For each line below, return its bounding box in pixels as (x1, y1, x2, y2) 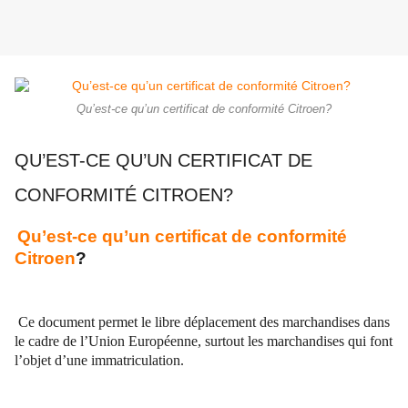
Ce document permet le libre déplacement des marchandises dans (15, 314, 390, 331)
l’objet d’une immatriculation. (15, 352, 184, 369)
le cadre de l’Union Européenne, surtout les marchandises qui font (15, 333, 393, 350)
